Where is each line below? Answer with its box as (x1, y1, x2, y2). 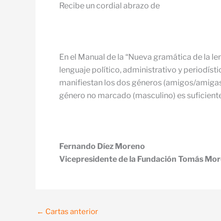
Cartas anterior (44, 207, 98, 216)
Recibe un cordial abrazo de (59, 1, 160, 11)
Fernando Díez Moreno (59, 141, 145, 151)
